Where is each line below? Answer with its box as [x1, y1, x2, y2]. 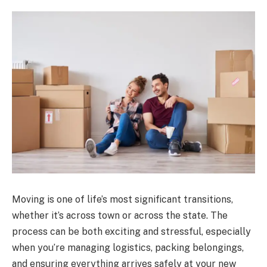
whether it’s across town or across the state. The [12, 209, 228, 221]
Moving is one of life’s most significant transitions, [12, 193, 233, 205]
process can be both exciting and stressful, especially [12, 225, 251, 237]
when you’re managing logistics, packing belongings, [12, 241, 244, 253]
